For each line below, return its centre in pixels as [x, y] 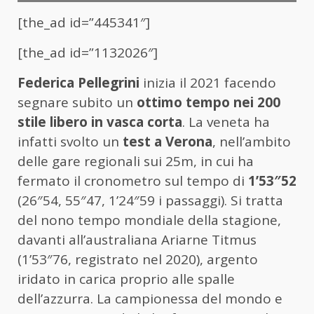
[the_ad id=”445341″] [84, 23]
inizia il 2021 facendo [208, 83]
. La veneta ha [226, 122]
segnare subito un [77, 103]
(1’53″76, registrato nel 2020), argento [138, 260]
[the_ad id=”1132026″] [88, 53]
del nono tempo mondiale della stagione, [149, 220]
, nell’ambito [252, 142]
